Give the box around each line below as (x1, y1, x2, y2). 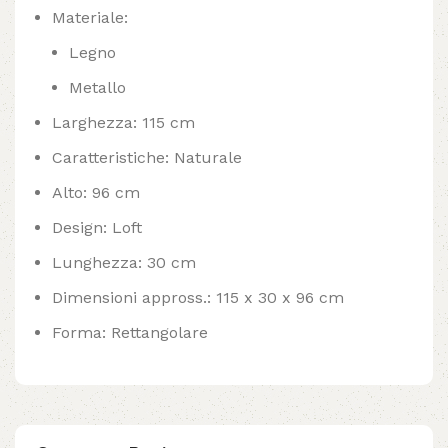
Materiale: (52, 8, 128, 28)
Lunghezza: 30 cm (52, 253, 196, 273)
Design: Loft (52, 218, 142, 238)
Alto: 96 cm (52, 183, 140, 203)
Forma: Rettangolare (52, 323, 208, 343)
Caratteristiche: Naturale (52, 148, 242, 168)
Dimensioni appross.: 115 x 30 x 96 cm (52, 288, 344, 308)
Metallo (69, 78, 126, 98)
